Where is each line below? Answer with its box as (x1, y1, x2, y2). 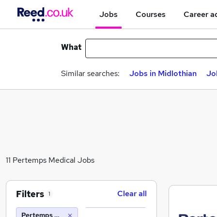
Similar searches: (61, 68, 120, 78)
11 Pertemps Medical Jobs (6, 155, 94, 165)
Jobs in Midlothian (129, 68, 197, 78)
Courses (136, 9, 166, 19)
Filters (16, 188, 44, 200)
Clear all (117, 188, 147, 199)
